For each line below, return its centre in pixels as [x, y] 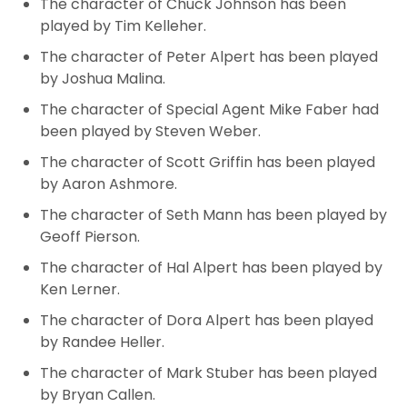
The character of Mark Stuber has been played [208, 372]
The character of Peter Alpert [148, 56]
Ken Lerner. [82, 289]
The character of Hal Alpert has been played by [211, 267]
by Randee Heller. [104, 342]
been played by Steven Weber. [150, 131]
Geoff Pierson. [90, 236]
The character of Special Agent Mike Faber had [209, 109]
